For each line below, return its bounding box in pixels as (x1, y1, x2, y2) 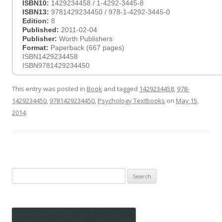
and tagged (102, 84, 139, 93)
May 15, (176, 96, 199, 105)
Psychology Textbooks (98, 96, 165, 105)
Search (11, 169, 33, 178)
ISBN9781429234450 (22, 61, 90, 69)
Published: (22, 26, 61, 34)
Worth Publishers (59, 35, 112, 43)
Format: (22, 44, 51, 52)
